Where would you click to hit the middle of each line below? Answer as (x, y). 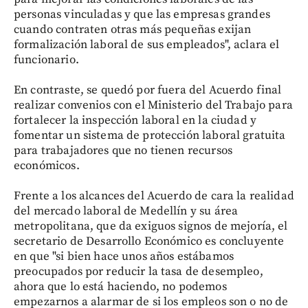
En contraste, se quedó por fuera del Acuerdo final (148, 90)
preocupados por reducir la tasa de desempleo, (139, 271)
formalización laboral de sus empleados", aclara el (147, 44)
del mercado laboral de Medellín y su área (126, 211)
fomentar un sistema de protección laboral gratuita (150, 135)
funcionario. (46, 59)
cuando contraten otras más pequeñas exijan (133, 29)
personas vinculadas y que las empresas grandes (142, 14)
